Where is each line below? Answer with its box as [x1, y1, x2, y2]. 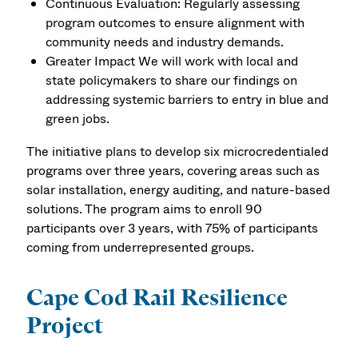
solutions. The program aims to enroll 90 [26, 199, 263, 218]
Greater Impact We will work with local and [46, 51, 299, 70]
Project [26, 310, 104, 340]
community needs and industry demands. [46, 32, 284, 51]
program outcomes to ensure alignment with [46, 13, 305, 32]
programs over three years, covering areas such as [26, 161, 320, 180]
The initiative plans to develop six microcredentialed [26, 141, 329, 161]
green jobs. [46, 109, 113, 128]
